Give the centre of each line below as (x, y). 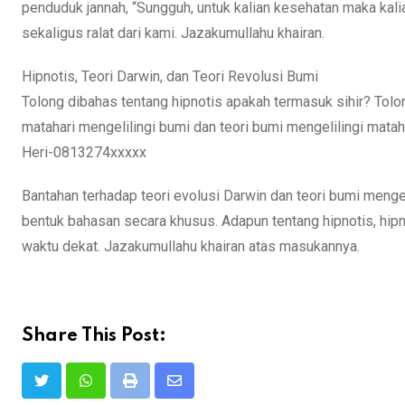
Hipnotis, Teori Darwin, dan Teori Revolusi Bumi (170, 77)
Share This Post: (94, 337)
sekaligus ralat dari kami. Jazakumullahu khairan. (173, 33)
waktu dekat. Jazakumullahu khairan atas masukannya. (191, 247)
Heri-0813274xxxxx (84, 153)
